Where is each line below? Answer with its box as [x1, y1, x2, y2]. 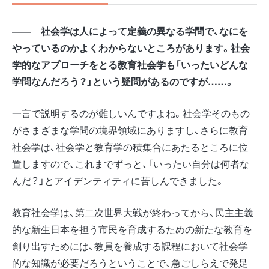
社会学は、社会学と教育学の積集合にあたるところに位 [12, 139, 248, 154]
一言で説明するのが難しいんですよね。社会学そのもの [12, 106, 250, 120]
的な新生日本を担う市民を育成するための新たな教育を [12, 222, 252, 236]
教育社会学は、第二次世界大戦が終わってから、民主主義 [12, 205, 253, 219]
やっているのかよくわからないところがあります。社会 [12, 40, 250, 55]
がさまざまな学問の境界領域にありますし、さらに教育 [12, 122, 248, 137]
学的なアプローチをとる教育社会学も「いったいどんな [12, 57, 248, 71]
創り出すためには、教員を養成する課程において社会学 [12, 238, 248, 253]
